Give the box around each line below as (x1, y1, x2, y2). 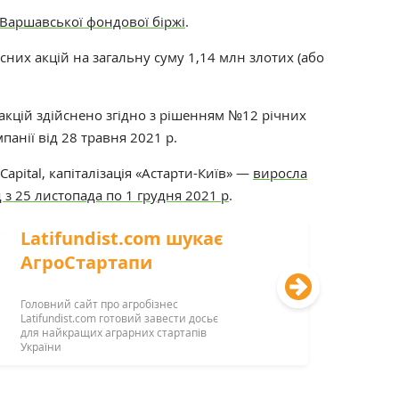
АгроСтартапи (20, 250, 153, 274)
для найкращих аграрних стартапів (20, 325, 208, 339)
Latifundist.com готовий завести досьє (20, 311, 219, 325)
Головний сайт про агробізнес (20, 297, 179, 311)
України (20, 339, 62, 354)
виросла (253, 164, 307, 182)
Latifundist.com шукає (20, 226, 224, 250)
